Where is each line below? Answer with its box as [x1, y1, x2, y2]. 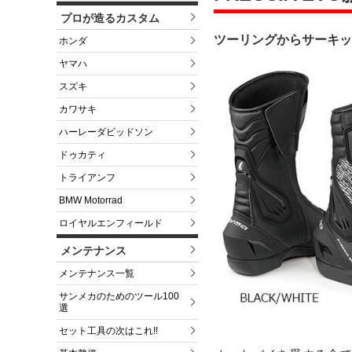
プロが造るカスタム [60, 12, 159, 25]
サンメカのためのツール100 [59, 291, 179, 302]
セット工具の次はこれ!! [59, 325, 158, 337]
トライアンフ [59, 172, 115, 184]
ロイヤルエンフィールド [59, 218, 163, 229]
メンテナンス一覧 [59, 268, 134, 280]
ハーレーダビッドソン [59, 126, 153, 138]
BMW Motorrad [59, 195, 123, 207]
